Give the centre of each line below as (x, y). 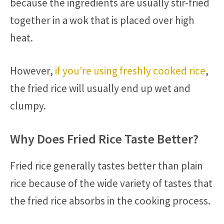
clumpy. (28, 106)
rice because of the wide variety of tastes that (111, 183)
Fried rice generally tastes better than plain (106, 165)
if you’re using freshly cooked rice (130, 71)
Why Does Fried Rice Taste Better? (104, 138)
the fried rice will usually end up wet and (100, 88)
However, (32, 71)
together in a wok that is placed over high (102, 20)
